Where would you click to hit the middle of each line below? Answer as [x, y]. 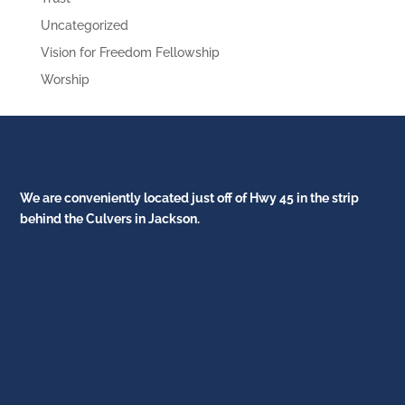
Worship [65, 80]
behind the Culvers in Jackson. [110, 219]
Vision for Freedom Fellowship [130, 52]
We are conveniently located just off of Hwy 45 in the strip [190, 198]
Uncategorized [84, 25]
